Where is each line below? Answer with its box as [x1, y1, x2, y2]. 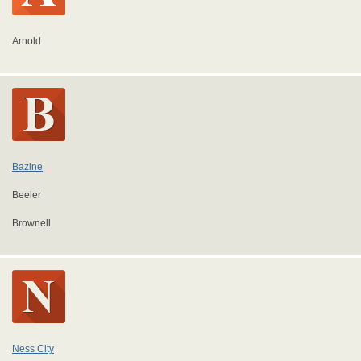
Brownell [12, 218, 51, 229]
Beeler [12, 189, 41, 201]
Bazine [12, 161, 43, 172]
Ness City [12, 343, 54, 355]
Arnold [12, 35, 41, 47]
